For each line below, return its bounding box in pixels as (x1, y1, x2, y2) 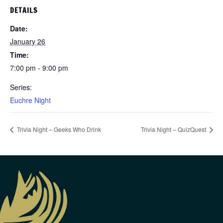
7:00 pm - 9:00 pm (10, 63, 68, 73)
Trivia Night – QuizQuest (141, 125, 208, 134)
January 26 (10, 36, 45, 47)
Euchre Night (10, 95, 51, 106)
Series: (10, 82, 32, 93)
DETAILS (10, 5, 37, 16)
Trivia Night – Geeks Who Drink (15, 125, 101, 134)
